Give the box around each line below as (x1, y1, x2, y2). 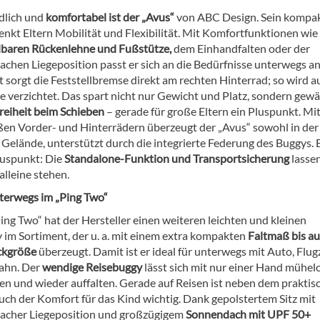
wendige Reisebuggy (42, 259, 142, 274)
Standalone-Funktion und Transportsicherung (64, 151, 291, 165)
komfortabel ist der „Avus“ (46, 9, 176, 24)
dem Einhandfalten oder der (171, 41, 310, 55)
